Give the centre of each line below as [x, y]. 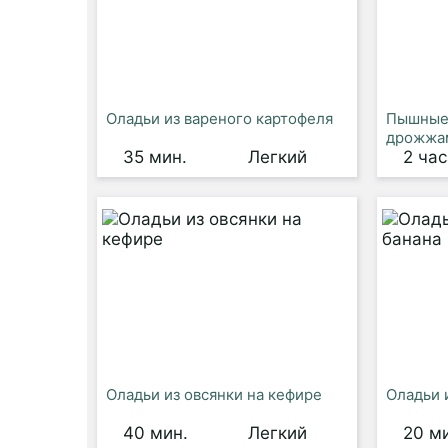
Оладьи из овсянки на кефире [214, 394]
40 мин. [155, 433]
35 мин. [155, 157]
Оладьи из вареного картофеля [219, 118]
